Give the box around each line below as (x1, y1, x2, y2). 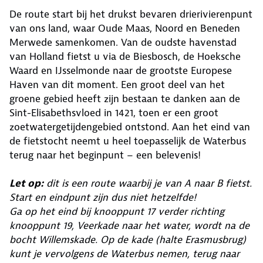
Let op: (9, 177, 43, 190)
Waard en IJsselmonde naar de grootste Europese (9, 64, 232, 77)
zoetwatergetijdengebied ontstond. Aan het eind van (9, 120, 250, 134)
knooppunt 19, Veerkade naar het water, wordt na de (9, 219, 249, 232)
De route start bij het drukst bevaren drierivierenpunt (9, 8, 252, 21)
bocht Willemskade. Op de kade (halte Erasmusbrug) (9, 233, 246, 247)
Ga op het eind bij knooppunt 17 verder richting (9, 205, 224, 218)
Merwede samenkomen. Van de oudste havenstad (9, 36, 237, 49)
